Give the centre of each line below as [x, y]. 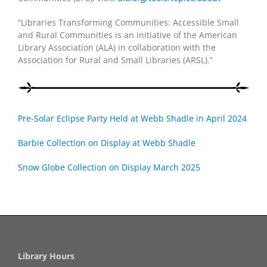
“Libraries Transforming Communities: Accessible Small [128, 22]
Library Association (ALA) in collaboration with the [117, 47]
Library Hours [46, 256]
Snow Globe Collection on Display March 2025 [109, 167]
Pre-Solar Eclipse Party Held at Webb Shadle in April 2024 [132, 118]
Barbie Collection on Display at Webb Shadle [108, 143]
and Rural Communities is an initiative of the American [128, 35]
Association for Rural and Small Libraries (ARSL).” [115, 60]
